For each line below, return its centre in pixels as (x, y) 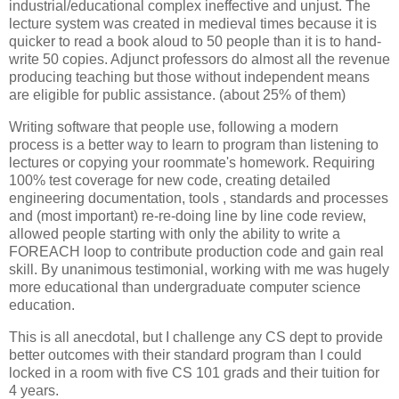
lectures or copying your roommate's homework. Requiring (192, 162)
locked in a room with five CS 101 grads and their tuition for (194, 372)
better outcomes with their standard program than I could (185, 354)
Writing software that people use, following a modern (174, 126)
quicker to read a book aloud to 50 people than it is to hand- (195, 41)
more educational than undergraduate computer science (185, 287)
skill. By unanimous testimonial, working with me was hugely (199, 269)
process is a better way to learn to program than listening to (194, 144)
